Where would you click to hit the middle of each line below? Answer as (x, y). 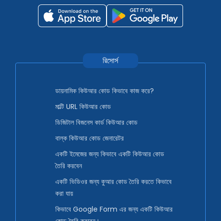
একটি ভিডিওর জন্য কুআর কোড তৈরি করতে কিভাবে (113, 182)
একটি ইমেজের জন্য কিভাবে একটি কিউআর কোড (110, 154)
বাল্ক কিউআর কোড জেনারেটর (90, 138)
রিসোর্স (110, 61)
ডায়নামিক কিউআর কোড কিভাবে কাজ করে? (105, 91)
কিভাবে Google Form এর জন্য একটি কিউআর (114, 209)
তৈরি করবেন (69, 166)
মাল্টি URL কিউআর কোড (83, 107)
